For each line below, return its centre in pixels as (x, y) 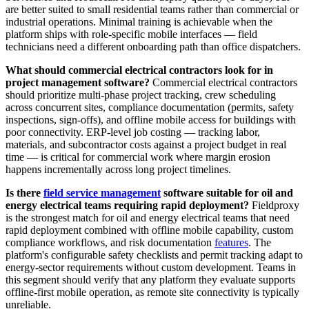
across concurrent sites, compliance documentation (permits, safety (150, 107)
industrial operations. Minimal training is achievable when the (139, 21)
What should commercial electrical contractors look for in (139, 70)
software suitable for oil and (227, 192)
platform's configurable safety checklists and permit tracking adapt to (154, 255)
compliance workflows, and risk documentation (110, 242)
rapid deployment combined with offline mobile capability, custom (149, 230)
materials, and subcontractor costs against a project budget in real (146, 144)
